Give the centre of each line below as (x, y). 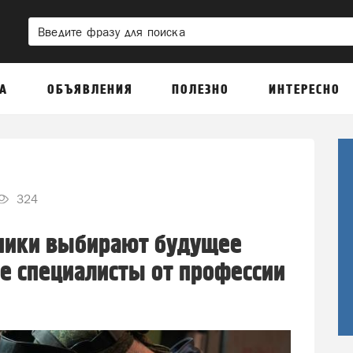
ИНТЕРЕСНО (304, 90)
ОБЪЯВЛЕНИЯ (90, 90)
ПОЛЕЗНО (201, 90)
